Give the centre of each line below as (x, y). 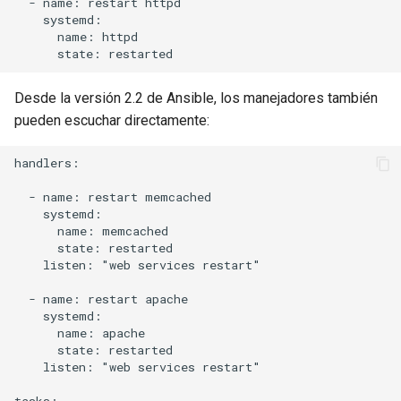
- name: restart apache (101, 299)
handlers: (47, 163)
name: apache (80, 333)
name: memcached (91, 231)
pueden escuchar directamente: (112, 120)
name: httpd (76, 37)
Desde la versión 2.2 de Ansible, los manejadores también (196, 98)
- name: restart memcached (113, 197)
